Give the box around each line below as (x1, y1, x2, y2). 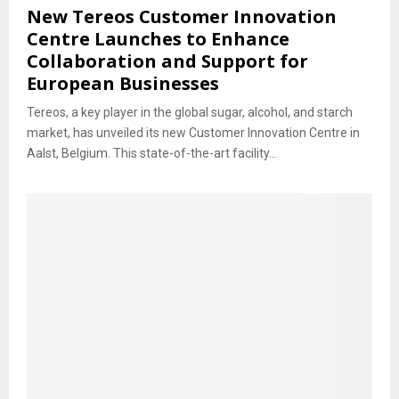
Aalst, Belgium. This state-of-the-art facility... (27, 145, 277, 160)
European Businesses (27, 70, 219, 95)
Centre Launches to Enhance (27, 26, 289, 51)
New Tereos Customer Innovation (27, 4, 337, 28)
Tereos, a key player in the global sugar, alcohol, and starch (27, 104, 353, 119)
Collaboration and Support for (27, 48, 308, 73)
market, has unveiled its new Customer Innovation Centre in (27, 125, 360, 140)
